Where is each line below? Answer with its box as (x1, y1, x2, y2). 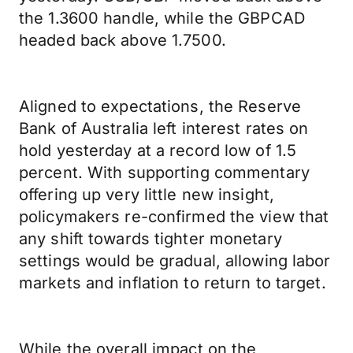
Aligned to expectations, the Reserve (19, 97, 302, 116)
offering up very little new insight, (19, 185, 275, 204)
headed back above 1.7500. (19, 31, 226, 50)
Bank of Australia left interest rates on (19, 119, 309, 138)
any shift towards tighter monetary (19, 229, 282, 248)
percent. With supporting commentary (19, 163, 310, 182)
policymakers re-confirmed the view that (19, 207, 329, 226)
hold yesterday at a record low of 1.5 (19, 141, 297, 160)
